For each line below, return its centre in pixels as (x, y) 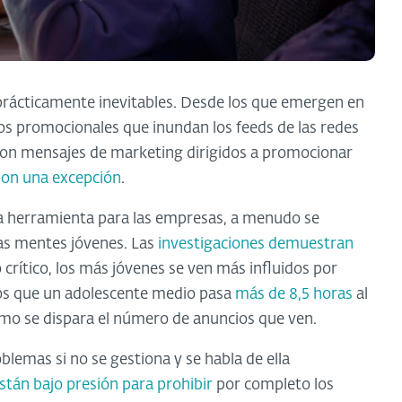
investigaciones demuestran (256, 244)
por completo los (273, 385)
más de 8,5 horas (294, 294)
